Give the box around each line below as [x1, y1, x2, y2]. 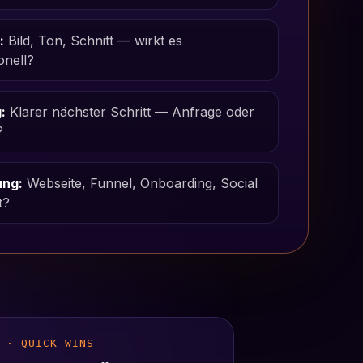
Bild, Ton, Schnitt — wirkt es [4, 32, 183, 49]
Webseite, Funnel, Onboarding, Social [23, 175, 258, 192]
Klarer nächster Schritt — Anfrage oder [6, 104, 255, 121]
